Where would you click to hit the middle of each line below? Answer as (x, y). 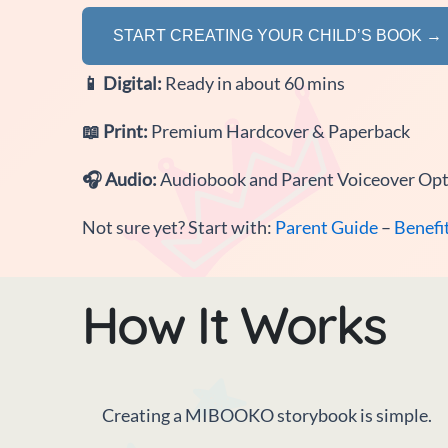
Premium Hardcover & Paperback (280, 130)
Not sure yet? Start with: (178, 226)
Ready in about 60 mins (255, 82)
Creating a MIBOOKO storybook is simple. (267, 414)
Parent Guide (326, 226)
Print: (125, 130)
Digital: (132, 82)
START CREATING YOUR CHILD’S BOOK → (277, 35)
